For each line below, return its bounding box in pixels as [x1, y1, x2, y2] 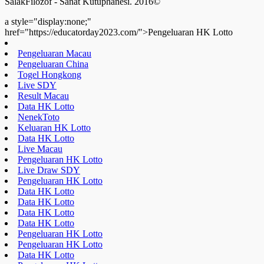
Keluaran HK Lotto [18, 122, 91, 133]
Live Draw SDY [18, 164, 80, 175]
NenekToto [18, 111, 60, 122]
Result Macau [18, 90, 69, 101]
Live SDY [18, 80, 57, 90]
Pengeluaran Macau [18, 48, 91, 58]
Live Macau [18, 143, 62, 154]
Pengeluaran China [18, 58, 88, 69]
